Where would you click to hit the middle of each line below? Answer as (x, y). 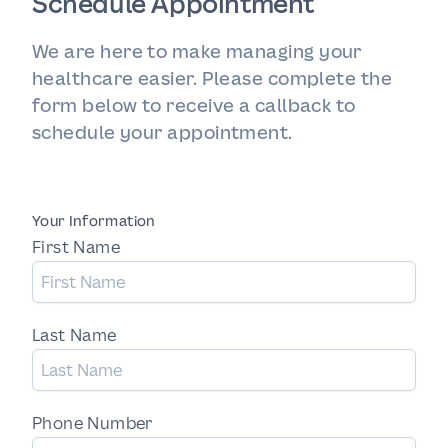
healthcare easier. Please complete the (212, 78)
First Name (76, 247)
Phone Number (92, 423)
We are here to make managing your (197, 51)
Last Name (74, 335)
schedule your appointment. (162, 132)
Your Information (94, 220)
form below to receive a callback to (194, 105)
